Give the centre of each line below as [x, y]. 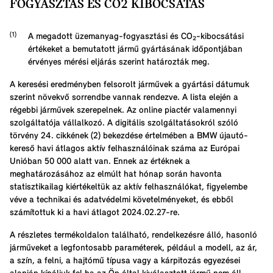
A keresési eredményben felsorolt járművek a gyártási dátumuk [129, 85]
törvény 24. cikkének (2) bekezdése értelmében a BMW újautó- [129, 136]
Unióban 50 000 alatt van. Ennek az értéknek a [100, 161]
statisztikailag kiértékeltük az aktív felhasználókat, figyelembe [129, 187]
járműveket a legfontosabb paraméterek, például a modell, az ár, [133, 248]
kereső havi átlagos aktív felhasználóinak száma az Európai [125, 149]
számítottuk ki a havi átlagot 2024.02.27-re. [95, 213]
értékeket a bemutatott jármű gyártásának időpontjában [135, 49]
